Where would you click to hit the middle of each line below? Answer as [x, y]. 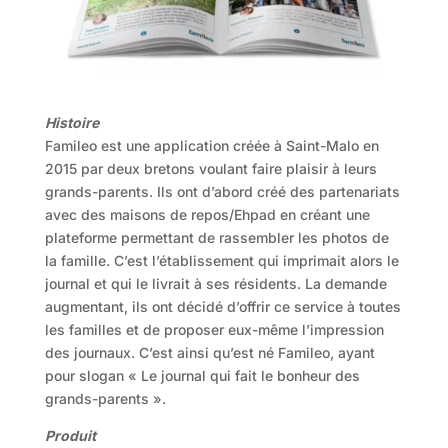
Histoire [71, 122]
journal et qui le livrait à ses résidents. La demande [215, 283]
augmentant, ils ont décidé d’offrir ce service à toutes [222, 306]
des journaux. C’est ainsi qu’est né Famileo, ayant [209, 352]
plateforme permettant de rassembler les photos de [216, 237]
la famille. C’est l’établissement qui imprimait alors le [221, 260]
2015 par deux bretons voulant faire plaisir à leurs [210, 168]
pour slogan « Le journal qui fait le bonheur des [202, 375]
